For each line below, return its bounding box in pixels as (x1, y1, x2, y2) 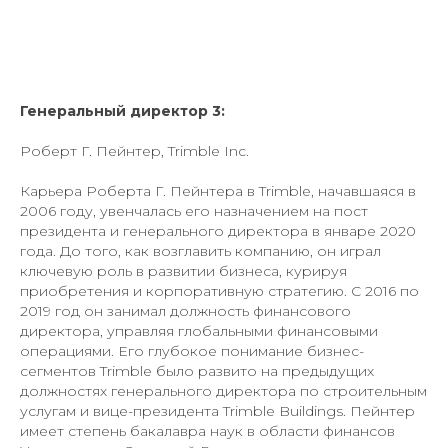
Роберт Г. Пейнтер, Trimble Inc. (20, 142, 249, 161)
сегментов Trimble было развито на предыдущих (20, 362, 374, 381)
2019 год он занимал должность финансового (20, 302, 351, 321)
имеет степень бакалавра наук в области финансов (20, 422, 395, 441)
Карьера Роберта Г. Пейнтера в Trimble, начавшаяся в (20, 182, 416, 201)
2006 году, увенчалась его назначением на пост (20, 202, 368, 221)
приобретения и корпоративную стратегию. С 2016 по (20, 282, 419, 301)
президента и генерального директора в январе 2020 (20, 222, 416, 241)
